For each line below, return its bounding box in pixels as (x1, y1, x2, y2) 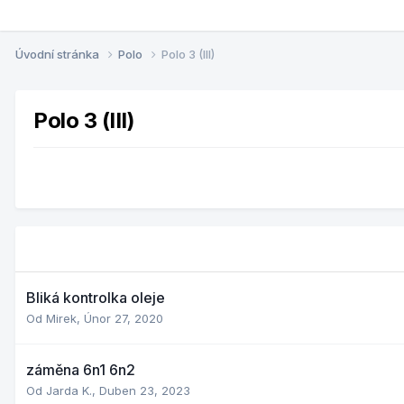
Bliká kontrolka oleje (26, 288, 165, 307)
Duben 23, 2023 (99, 382, 190, 398)
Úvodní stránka (15, 46, 102, 61)
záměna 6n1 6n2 (26, 360, 135, 379)
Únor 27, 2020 (84, 310, 163, 326)
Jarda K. (46, 382, 92, 398)
